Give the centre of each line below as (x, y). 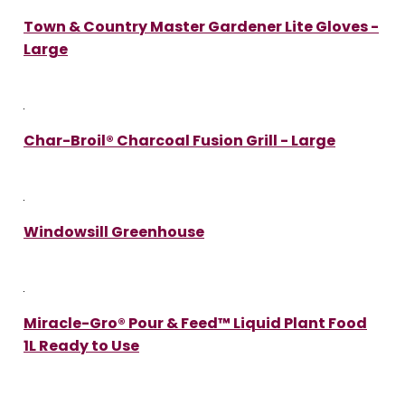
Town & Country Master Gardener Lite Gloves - (201, 26)
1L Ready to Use (81, 345)
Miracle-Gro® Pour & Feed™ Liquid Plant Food (195, 323)
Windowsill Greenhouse (114, 231)
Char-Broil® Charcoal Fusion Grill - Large (179, 140)
